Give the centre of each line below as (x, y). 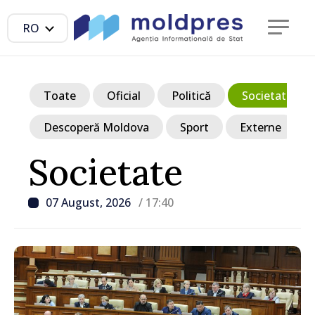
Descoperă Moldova (96, 127)
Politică (191, 95)
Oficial (124, 95)
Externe (261, 127)
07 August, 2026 (90, 202)
